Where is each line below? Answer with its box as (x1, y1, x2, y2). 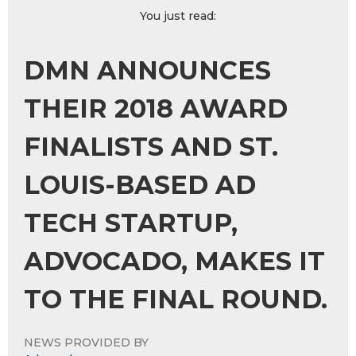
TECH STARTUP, (24, 207, 238, 238)
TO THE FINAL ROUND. (24, 283, 327, 315)
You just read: (140, 8, 216, 23)
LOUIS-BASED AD (24, 168, 256, 200)
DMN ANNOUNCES (24, 54, 271, 86)
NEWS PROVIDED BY (24, 335, 149, 350)
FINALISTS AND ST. (24, 130, 278, 162)
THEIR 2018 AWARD (24, 92, 288, 124)
